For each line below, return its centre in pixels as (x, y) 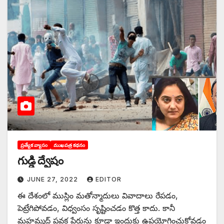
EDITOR (108, 179)
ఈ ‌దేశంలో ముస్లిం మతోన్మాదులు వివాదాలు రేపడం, (98, 195)
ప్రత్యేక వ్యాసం (34, 145)
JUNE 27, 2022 (53, 179)
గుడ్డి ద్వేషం (40, 160)
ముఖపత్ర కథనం (69, 145)
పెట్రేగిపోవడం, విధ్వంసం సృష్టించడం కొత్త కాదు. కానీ (96, 208)
